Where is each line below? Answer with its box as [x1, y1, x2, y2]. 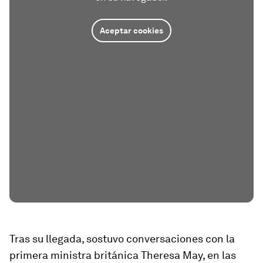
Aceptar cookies [100, 25, 163, 35]
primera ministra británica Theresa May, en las [9, 249, 236, 261]
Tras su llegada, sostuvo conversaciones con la [9, 232, 235, 245]
